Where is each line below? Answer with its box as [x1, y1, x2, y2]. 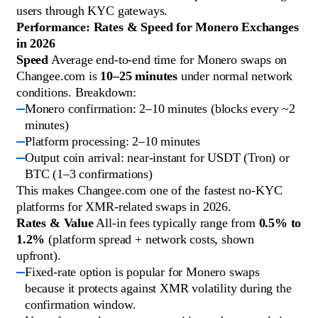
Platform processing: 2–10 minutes [25, 134, 201, 149]
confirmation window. [25, 297, 136, 312]
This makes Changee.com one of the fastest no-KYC [16, 183, 283, 198]
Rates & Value [16, 216, 94, 231]
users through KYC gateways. [16, 4, 168, 18]
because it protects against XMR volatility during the [25, 281, 292, 296]
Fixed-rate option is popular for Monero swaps [25, 265, 260, 280]
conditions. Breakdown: [16, 85, 137, 100]
